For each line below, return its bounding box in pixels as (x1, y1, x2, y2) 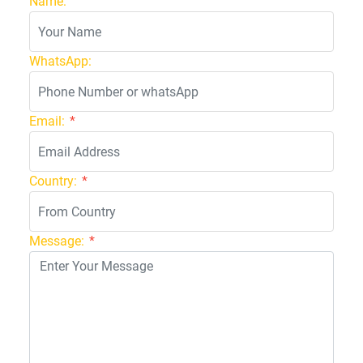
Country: (29, 173, 77, 189)
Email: (29, 113, 65, 129)
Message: (29, 233, 84, 249)
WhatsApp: (29, 53, 92, 69)
